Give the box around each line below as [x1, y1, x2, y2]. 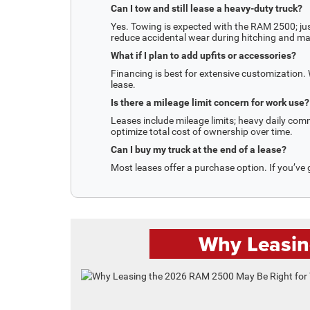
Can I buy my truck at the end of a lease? [111, 143, 286, 155]
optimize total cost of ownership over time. [111, 125, 293, 137]
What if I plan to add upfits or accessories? [111, 49, 296, 61]
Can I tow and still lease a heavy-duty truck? [111, 2, 302, 14]
